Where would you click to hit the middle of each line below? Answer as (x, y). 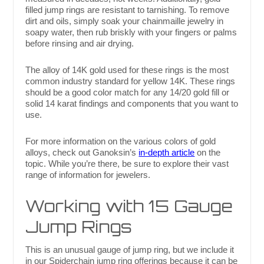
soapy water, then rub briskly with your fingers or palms (131, 32)
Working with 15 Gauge (129, 206)
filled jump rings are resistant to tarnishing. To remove (128, 10)
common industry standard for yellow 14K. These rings (131, 81)
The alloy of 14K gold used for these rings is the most (127, 70)
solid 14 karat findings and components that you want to (132, 104)
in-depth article (167, 153)
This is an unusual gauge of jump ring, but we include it (130, 250)
